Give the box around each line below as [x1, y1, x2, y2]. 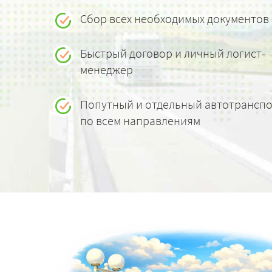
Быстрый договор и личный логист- [80, 46, 265, 61]
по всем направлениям [80, 113, 200, 128]
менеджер [80, 62, 133, 77]
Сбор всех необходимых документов [80, 11, 269, 26]
